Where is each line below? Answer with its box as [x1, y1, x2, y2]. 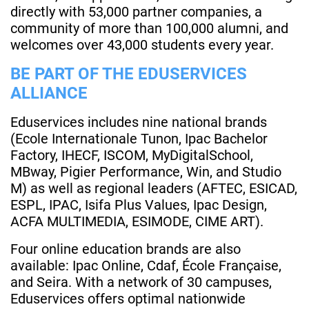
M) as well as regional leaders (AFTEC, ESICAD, [10, 180, 297, 197]
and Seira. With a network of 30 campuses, [10, 274, 272, 291]
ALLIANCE [10, 83, 88, 103]
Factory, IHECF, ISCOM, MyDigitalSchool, [10, 147, 253, 164]
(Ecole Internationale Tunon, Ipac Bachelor [10, 130, 268, 148]
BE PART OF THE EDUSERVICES [10, 64, 247, 84]
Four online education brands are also [10, 241, 241, 258]
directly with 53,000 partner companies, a [10, 3, 262, 21]
